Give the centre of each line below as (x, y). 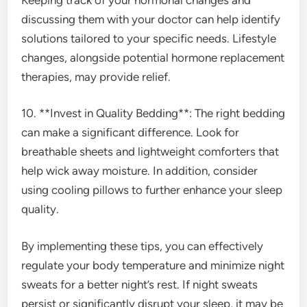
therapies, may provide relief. (96, 76)
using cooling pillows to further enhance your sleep (152, 190)
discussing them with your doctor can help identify (151, 19)
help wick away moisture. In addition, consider (140, 171)
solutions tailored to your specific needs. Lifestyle (149, 38)
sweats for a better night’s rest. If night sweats (140, 284)
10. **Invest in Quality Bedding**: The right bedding (153, 113)
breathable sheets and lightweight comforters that (150, 151)
